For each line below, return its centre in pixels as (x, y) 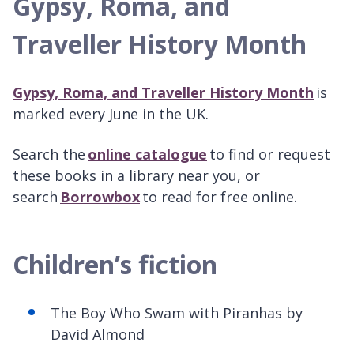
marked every (61, 113)
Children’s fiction (115, 264)
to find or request (269, 154)
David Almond (98, 334)
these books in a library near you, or (136, 175)
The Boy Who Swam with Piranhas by (177, 313)
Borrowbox (100, 196)
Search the (50, 154)
